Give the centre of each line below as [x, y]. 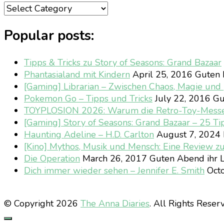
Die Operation [52, 158]
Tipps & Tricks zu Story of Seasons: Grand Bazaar [123, 62]
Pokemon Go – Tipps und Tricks [88, 98]
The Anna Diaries [115, 203]
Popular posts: [49, 36]
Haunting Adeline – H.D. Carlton [89, 134]
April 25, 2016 [161, 74]
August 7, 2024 [187, 134]
